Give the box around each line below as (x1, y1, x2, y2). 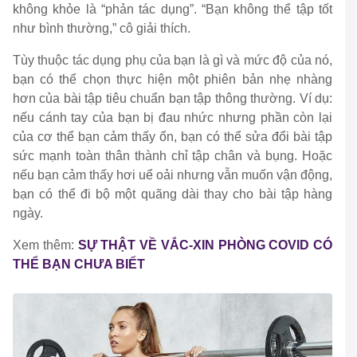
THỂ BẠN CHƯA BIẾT (13, 257, 145, 272)
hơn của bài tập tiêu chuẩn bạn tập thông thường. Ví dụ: (13, 92, 332, 106)
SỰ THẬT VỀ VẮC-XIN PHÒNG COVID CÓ (77, 238, 332, 253)
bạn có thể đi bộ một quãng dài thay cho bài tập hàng (13, 187, 332, 202)
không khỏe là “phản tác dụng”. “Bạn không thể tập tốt (13, 2, 332, 17)
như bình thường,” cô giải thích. (13, 22, 190, 36)
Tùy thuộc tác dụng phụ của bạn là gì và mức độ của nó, (13, 53, 332, 68)
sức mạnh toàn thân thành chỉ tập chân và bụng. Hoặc (13, 149, 332, 163)
